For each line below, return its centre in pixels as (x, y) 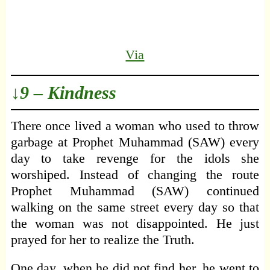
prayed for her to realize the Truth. (102, 240)
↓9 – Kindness (63, 93)
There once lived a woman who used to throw (135, 126)
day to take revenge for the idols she (135, 159)
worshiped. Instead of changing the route (135, 175)
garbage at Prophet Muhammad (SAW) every (135, 142)
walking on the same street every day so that (135, 207)
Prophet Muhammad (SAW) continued (135, 191)
